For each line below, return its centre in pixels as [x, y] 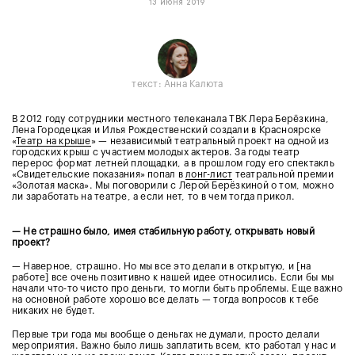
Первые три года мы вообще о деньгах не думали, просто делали [166, 334]
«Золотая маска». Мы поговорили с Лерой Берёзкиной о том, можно [173, 185]
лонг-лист [209, 174]
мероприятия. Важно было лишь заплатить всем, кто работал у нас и [174, 345]
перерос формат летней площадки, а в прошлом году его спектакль [173, 163]
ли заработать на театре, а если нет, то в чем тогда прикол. [154, 196]
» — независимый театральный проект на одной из [210, 141]
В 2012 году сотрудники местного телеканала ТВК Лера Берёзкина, [170, 118]
